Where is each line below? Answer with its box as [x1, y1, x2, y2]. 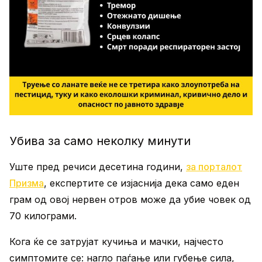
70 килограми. [9, 210, 77, 222]
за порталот [186, 161, 242, 173]
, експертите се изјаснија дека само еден [44, 177, 239, 189]
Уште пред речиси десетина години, [9, 161, 186, 173]
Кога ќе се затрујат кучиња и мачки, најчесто [9, 236, 223, 247]
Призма [9, 177, 44, 189]
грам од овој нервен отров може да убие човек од [9, 194, 251, 205]
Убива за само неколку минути [9, 134, 191, 148]
